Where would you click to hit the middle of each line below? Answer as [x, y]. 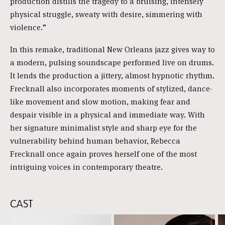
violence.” [28, 27]
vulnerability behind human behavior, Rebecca [95, 141]
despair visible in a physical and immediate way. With [107, 115]
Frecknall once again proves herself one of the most [103, 154]
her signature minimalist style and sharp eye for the [103, 128]
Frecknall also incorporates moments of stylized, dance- [111, 88]
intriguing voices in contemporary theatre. [86, 167]
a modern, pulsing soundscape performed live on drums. [112, 62]
